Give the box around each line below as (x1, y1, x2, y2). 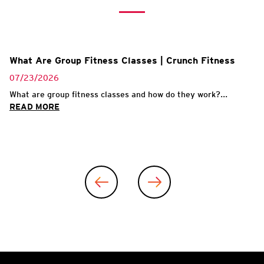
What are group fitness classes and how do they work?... (9, 89, 227, 99)
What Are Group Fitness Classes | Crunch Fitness (9, 54, 235, 66)
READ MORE (9, 101, 60, 111)
